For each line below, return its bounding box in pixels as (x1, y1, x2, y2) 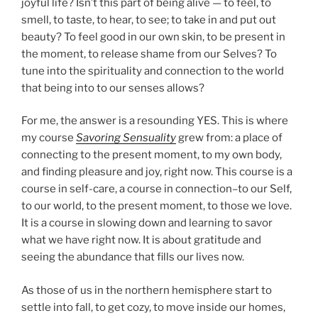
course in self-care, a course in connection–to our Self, (21, 182, 292, 195)
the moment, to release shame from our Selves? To (21, 47, 277, 60)
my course (21, 131, 76, 144)
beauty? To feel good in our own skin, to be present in (21, 30, 285, 43)
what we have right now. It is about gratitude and (21, 234, 261, 246)
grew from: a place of (176, 131, 283, 144)
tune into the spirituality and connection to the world (21, 64, 284, 77)
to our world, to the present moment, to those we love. (21, 199, 292, 212)
